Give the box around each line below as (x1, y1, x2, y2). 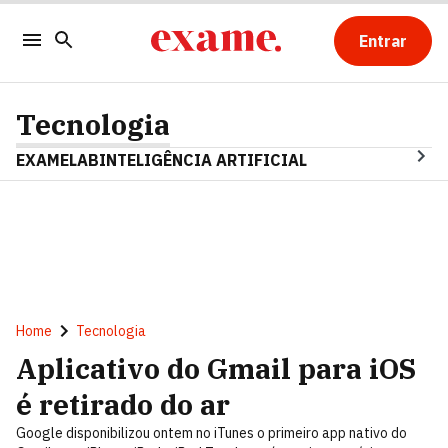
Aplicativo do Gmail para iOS (16, 350, 416, 387)
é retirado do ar (16, 386, 230, 423)
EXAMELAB (16, 150, 99, 170)
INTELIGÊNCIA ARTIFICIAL (99, 150, 307, 170)
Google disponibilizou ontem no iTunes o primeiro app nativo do (16, 424, 407, 442)
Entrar (358, 31, 407, 51)
